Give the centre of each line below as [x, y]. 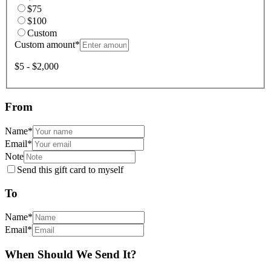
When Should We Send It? [71, 254]
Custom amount [45, 45]
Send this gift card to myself [70, 169]
